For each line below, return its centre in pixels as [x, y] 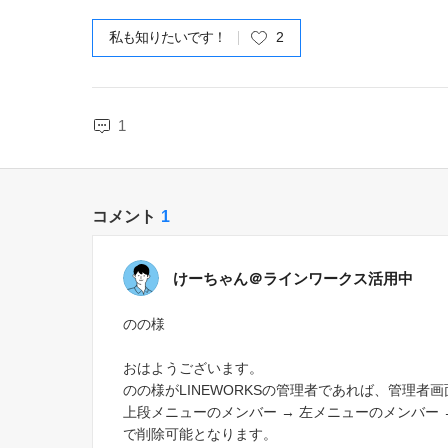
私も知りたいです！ [167, 37]
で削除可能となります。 [200, 434]
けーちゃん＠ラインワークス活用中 [293, 278]
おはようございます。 [193, 368]
